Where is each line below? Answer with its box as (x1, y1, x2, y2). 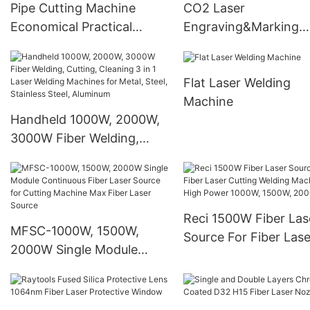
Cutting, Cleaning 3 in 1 (10, 149, 146, 164)
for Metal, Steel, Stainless (10, 186, 158, 201)
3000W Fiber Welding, (10, 130, 139, 145)
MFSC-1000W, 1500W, (10, 223, 139, 238)
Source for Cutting (10, 279, 119, 294)
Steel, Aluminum (10, 205, 104, 220)
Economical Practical (10, 19, 132, 34)
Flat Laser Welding (183, 75, 291, 90)
